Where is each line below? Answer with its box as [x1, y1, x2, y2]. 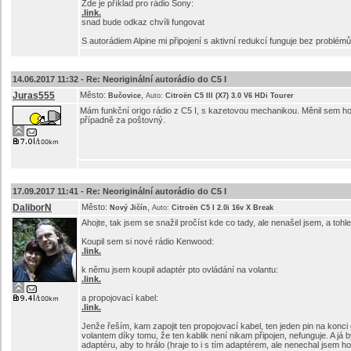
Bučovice [108, 92, 141, 100]
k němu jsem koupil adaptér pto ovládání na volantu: [81, 265, 278, 274]
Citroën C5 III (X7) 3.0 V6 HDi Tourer [165, 92, 294, 100]
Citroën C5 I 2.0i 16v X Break [172, 204, 273, 212]
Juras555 [13, 90, 55, 101]
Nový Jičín [110, 204, 147, 212]
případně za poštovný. [80, 115, 165, 125]
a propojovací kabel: [81, 293, 158, 302]
